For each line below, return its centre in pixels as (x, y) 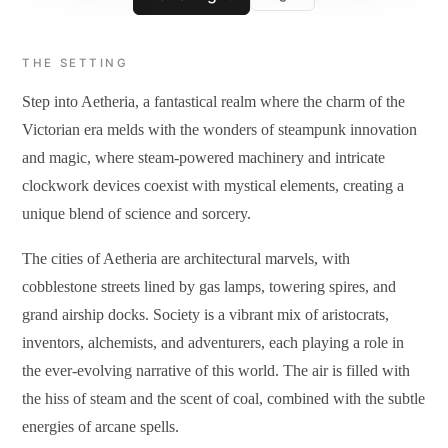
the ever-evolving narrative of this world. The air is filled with (216, 370)
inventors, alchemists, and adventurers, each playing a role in (213, 342)
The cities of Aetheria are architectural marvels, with (186, 258)
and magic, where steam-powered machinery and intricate (204, 158)
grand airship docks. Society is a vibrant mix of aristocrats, (206, 314)
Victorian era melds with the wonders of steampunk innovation (220, 130)
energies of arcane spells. (101, 426)
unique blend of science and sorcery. (137, 214)
